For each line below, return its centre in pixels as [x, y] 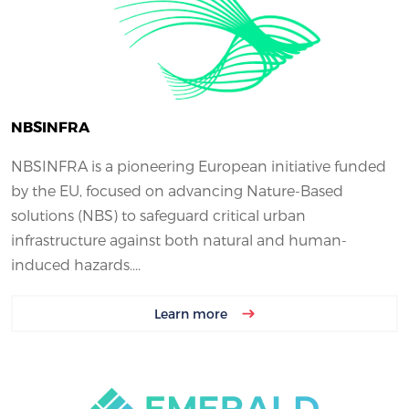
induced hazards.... [76, 264]
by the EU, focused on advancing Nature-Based [177, 190]
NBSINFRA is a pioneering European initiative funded [199, 165]
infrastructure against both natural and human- [179, 239]
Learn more [193, 313]
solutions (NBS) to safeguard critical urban [158, 215]
